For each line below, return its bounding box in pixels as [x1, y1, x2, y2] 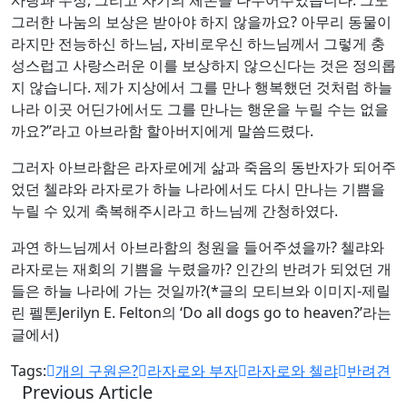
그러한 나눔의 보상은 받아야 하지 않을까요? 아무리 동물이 [11, 11, 392, 32]
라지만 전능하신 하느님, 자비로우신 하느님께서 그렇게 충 [11, 33, 385, 54]
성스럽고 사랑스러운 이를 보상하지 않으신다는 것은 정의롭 [11, 55, 396, 75]
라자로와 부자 [147, 360, 238, 381]
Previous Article [22, 379, 153, 404]
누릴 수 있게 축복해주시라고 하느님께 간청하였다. [11, 200, 338, 221]
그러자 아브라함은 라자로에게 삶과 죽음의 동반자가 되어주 [11, 156, 396, 177]
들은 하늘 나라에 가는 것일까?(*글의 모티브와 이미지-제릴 [11, 280, 391, 301]
